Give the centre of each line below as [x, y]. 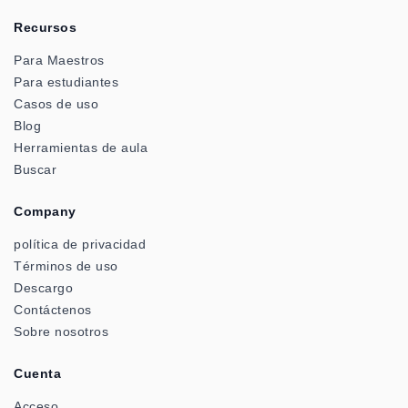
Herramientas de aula [81, 148]
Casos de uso [56, 104]
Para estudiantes [66, 82]
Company [45, 212]
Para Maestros [59, 61]
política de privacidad [80, 245]
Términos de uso [66, 266]
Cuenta [37, 374]
